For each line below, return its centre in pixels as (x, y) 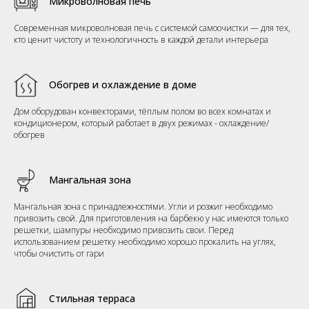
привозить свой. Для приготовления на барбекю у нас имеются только (151, 218)
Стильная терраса (92, 298)
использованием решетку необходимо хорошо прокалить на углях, (145, 241)
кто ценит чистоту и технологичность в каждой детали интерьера (141, 39)
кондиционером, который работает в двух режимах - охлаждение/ (141, 123)
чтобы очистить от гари (59, 253)
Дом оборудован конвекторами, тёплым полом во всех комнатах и (142, 111)
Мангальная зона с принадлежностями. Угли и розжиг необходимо (143, 206)
